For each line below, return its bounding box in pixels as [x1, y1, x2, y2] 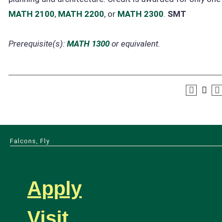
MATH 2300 [117, 8, 164, 19]
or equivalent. [110, 38, 160, 49]
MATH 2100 [8, 8, 55, 19]
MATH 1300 [67, 38, 110, 49]
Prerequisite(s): [8, 38, 65, 49]
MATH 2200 [58, 8, 104, 19]
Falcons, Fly [10, 137, 50, 145]
